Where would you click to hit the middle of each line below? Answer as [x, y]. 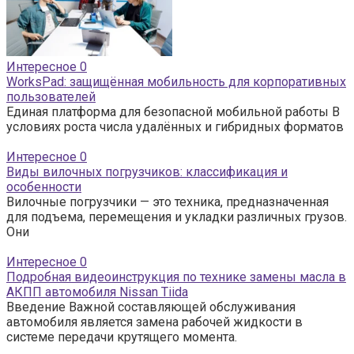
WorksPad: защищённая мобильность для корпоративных [176, 81]
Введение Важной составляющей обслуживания [151, 307]
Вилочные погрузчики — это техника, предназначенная [168, 201]
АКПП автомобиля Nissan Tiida [97, 292]
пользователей [51, 96]
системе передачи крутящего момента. [122, 337]
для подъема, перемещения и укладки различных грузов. [177, 217]
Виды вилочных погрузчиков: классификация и [147, 171]
